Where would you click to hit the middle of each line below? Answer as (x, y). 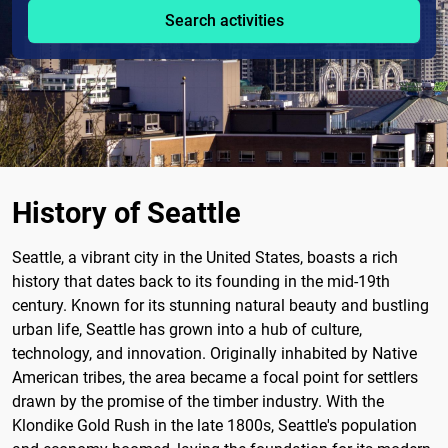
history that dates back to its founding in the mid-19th (201, 281)
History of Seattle (126, 212)
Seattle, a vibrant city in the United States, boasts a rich (205, 257)
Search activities (224, 21)
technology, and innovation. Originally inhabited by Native (214, 353)
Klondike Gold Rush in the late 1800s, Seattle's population (214, 425)
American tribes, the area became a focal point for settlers (215, 377)
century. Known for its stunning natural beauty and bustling (220, 305)
